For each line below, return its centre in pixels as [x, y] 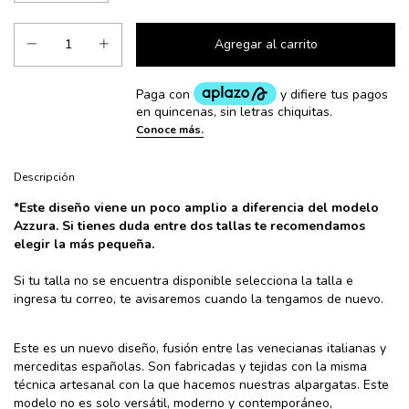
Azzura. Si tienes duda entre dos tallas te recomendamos [189, 225]
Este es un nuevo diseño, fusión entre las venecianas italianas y [200, 348]
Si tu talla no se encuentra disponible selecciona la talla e [184, 280]
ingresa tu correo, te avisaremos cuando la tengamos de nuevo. [199, 299]
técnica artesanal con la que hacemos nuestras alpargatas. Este [201, 384]
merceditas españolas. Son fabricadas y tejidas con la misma [190, 366]
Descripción [44, 177]
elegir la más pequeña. [84, 244]
